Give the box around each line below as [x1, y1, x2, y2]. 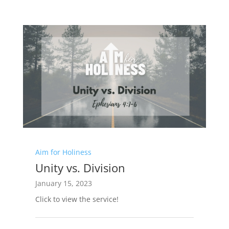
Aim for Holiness [35, 147, 91, 157]
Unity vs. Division [35, 159, 125, 175]
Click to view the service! [35, 194, 119, 204]
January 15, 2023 [35, 178, 92, 188]
